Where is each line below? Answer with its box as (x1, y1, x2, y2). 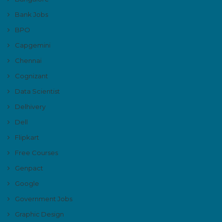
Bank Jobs (15, 10, 48, 18)
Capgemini (15, 41, 51, 49)
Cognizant (15, 71, 48, 80)
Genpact (15, 164, 43, 172)
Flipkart (15, 133, 39, 141)
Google (15, 179, 39, 187)
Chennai (15, 56, 42, 64)
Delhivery (15, 102, 46, 111)
